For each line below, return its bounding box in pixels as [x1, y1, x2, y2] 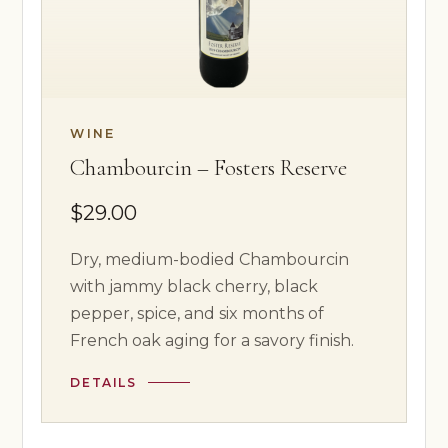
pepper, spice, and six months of [70, 303, 325, 323]
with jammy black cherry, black [70, 276, 319, 296]
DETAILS [70, 374, 137, 390]
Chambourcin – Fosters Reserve [70, 153, 348, 182]
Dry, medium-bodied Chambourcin [70, 249, 350, 269]
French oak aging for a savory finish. [70, 330, 355, 350]
